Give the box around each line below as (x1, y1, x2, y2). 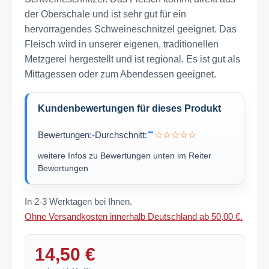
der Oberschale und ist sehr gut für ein (25, 9, 186, 20)
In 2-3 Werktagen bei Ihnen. (25, 197, 132, 207)
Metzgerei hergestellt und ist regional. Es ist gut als (25, 54, 240, 65)
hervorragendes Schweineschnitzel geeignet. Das (25, 24, 237, 35)
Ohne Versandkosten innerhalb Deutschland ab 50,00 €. (25, 212, 243, 222)
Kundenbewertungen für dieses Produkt (38, 103, 221, 114)
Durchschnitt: (95, 130, 147, 141)
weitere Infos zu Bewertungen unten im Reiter (38, 151, 211, 161)
